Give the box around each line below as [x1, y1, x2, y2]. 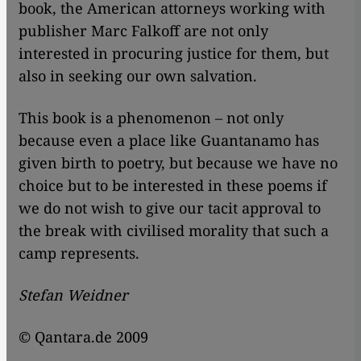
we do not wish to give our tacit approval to [19, 198, 321, 218]
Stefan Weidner [19, 285, 128, 305]
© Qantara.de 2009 [19, 327, 148, 347]
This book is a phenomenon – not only [19, 108, 284, 128]
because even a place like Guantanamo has [19, 131, 319, 151]
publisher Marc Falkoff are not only [19, 21, 268, 41]
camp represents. [19, 243, 139, 263]
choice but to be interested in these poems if [19, 176, 327, 196]
